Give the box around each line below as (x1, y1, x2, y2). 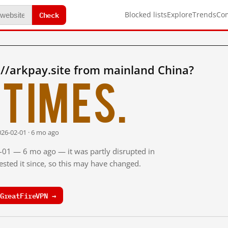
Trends (192, 10, 216, 19)
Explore (167, 10, 192, 19)
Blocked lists (125, 10, 167, 19)
